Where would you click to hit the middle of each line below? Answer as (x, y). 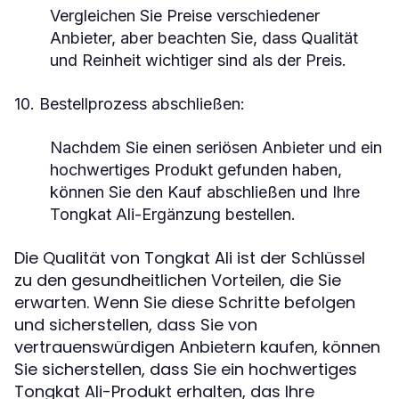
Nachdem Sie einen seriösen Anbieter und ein (216, 147)
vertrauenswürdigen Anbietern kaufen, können (197, 347)
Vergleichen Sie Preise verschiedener (185, 16)
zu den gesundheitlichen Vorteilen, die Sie (178, 280)
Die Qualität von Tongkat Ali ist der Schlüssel (190, 258)
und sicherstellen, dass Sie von (136, 325)
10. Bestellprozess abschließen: (130, 104)
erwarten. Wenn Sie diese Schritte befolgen (185, 302)
